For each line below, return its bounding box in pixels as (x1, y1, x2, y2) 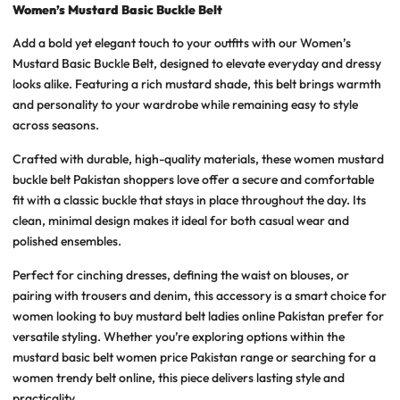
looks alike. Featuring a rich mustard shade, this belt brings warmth (12, 75, 381, 92)
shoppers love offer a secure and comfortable (121, 171, 374, 187)
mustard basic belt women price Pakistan (12, 348, 237, 365)
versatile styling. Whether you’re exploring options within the (12, 328, 345, 345)
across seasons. (12, 116, 99, 133)
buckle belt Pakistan (12, 171, 121, 187)
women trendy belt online (12, 369, 152, 386)
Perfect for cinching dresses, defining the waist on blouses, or (12, 266, 349, 283)
